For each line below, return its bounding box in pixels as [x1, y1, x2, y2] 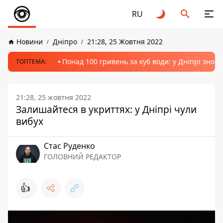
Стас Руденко [44, 140, 95, 151]
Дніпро [53, 37, 77, 46]
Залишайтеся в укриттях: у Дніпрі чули [16, 103, 197, 116]
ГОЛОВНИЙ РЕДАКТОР [44, 152, 121, 161]
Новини [16, 37, 43, 46]
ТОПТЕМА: [16, 57, 46, 66]
